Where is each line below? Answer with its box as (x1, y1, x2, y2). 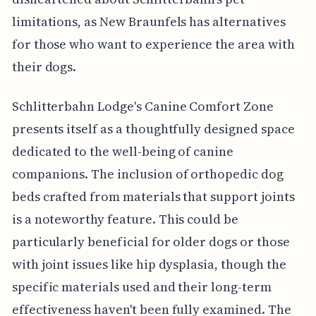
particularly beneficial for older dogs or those (11, 232, 290, 250)
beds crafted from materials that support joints (11, 187, 295, 205)
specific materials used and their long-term (11, 277, 272, 296)
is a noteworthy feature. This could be (11, 209, 238, 228)
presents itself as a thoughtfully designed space (11, 119, 295, 138)
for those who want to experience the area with (11, 35, 295, 53)
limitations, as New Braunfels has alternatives (11, 12, 286, 30)
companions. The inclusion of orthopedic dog (11, 164, 284, 183)
